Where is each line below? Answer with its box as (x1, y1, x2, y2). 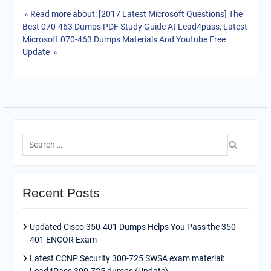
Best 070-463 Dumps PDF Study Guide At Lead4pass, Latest (22, 22, 247, 31)
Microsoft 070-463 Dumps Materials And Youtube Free (22, 34, 226, 44)
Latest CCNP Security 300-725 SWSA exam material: (29, 253, 224, 263)
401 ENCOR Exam (29, 235, 97, 244)
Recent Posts (22, 186, 100, 200)
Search (21, 129, 48, 139)
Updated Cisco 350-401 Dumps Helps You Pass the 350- (29, 222, 238, 232)
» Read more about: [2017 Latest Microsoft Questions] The (22, 9, 243, 19)
